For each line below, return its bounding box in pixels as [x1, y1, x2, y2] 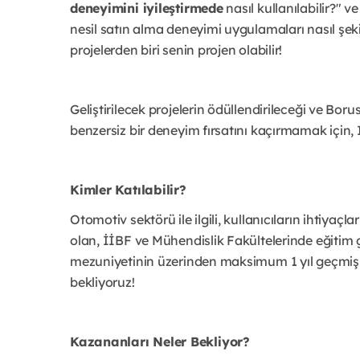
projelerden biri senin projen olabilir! [70, 41, 283, 58]
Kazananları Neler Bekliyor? [70, 333, 250, 350]
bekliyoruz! [70, 273, 135, 290]
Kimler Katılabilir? [70, 181, 186, 198]
